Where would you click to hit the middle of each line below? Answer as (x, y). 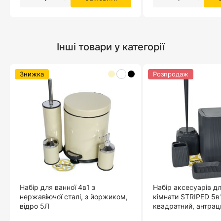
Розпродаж (171, 74)
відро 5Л (35, 206)
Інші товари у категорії (110, 47)
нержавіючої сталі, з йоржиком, (74, 197)
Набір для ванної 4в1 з (57, 187)
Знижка (32, 74)
